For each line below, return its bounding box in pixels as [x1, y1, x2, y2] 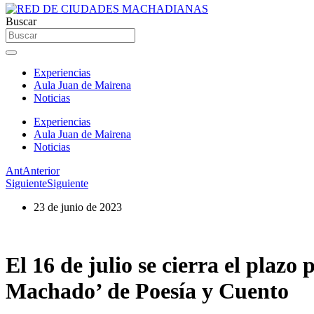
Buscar [6, 15, 36, 27]
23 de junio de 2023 [34, 201, 122, 213]
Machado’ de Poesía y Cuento [6, 278, 289, 304]
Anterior [22, 165, 60, 177]
